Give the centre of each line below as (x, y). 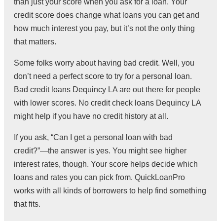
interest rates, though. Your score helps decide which (106, 164)
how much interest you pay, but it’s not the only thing (104, 28)
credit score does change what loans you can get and (107, 15)
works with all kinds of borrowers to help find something (110, 190)
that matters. (35, 41)
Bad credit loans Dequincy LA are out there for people (107, 89)
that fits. (27, 204)
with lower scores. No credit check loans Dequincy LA (107, 103)
